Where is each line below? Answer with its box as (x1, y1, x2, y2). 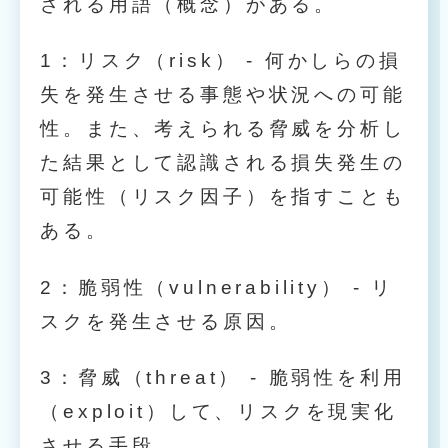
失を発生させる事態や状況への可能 (40, 84, 406, 106)
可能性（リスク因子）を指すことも (40, 186, 406, 208)
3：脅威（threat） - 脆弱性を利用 (40, 367, 406, 389)
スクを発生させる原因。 (40, 310, 292, 332)
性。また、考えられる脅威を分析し (40, 118, 406, 140)
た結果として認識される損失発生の (40, 152, 406, 174)
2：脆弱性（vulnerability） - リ (40, 276, 395, 298)
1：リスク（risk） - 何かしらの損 (40, 50, 402, 72)
